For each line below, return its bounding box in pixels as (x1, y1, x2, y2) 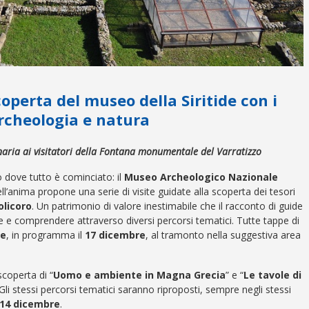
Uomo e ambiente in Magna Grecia (53, 268, 226, 281)
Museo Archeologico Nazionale (124, 170, 278, 183)
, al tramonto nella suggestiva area (146, 228, 301, 241)
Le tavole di (243, 268, 301, 281)
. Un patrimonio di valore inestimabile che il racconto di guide (32, 199, 303, 212)
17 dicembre (85, 228, 146, 241)
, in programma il (6, 228, 85, 241)
